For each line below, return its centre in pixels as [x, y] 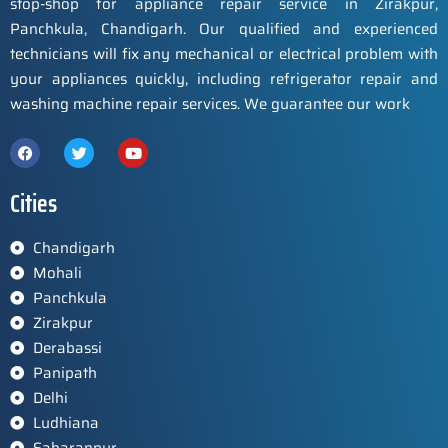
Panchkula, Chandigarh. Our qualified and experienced [224, 28]
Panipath [64, 372]
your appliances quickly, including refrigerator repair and [224, 78]
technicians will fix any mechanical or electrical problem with [224, 53]
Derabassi [67, 347]
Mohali [57, 272]
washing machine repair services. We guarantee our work [210, 103]
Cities [33, 203]
